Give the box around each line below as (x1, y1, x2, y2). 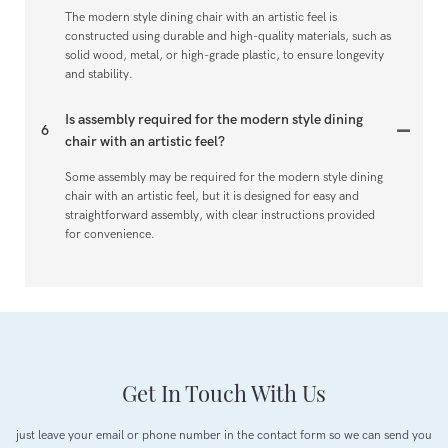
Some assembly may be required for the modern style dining (65, 170, 383, 185)
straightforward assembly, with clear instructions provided (65, 208, 375, 223)
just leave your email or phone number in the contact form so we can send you (16, 428, 432, 443)
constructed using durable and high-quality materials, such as (65, 29, 391, 44)
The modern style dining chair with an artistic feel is (65, 10, 337, 25)
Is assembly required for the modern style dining (65, 111, 363, 129)
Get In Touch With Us (122, 378, 326, 409)
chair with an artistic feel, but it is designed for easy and (65, 189, 359, 204)
